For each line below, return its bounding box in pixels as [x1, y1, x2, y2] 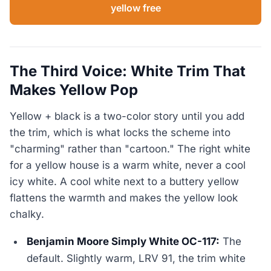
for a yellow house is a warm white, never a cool [10, 158, 246, 171]
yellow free [110, 2, 161, 15]
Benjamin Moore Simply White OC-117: [27, 235, 220, 247]
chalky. [10, 207, 44, 220]
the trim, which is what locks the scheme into [10, 126, 230, 139]
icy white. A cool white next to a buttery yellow [10, 175, 239, 188]
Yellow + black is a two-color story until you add [10, 109, 244, 122]
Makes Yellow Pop [10, 81, 138, 99]
